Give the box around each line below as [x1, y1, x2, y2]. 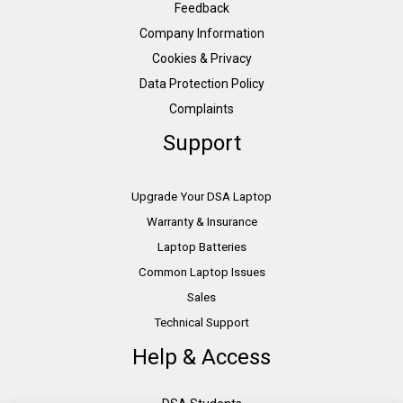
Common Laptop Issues [138, 264, 265, 279]
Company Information [139, 25, 264, 40]
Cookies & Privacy [151, 50, 252, 66]
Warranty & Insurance [146, 214, 257, 228]
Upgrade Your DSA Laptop [131, 189, 272, 203]
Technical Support [154, 315, 249, 329]
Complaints [169, 101, 234, 116]
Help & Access [132, 344, 271, 370]
